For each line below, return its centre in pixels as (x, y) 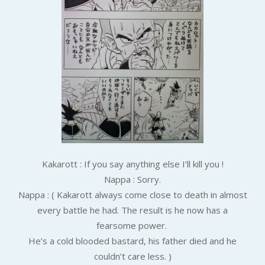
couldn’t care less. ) (132, 256)
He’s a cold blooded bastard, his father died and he (132, 240)
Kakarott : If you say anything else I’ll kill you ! (132, 164)
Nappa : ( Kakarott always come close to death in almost (132, 194)
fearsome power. (132, 225)
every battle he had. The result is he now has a (132, 210)
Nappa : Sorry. (132, 179)
